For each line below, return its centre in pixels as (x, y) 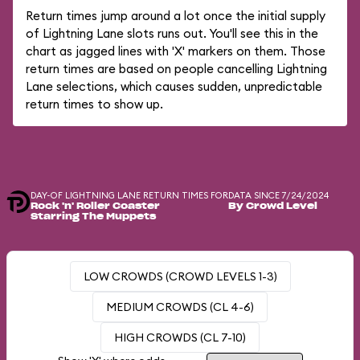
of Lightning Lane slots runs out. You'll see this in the (172, 33)
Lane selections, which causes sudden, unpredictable (174, 86)
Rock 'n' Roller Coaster (95, 206)
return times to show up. (94, 104)
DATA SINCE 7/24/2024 (278, 195)
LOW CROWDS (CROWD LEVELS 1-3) (180, 276)
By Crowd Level (273, 206)
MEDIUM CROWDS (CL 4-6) (180, 307)
